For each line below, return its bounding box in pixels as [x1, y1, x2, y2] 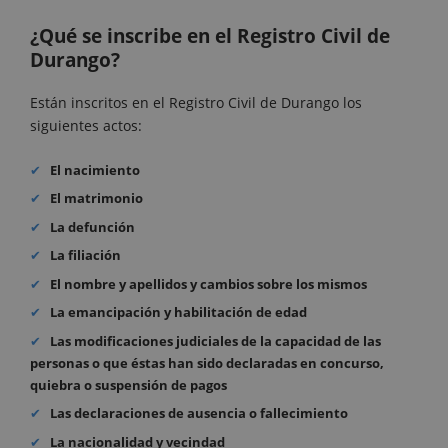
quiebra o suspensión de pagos [30, 375, 227, 394]
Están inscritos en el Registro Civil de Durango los [30, 92, 362, 112]
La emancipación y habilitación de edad [50, 303, 308, 322]
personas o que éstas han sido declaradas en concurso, [30, 353, 384, 372]
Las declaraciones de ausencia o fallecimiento [50, 404, 349, 423]
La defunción [50, 217, 136, 236]
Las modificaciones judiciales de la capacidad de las [50, 331, 382, 350]
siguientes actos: [30, 115, 142, 135]
